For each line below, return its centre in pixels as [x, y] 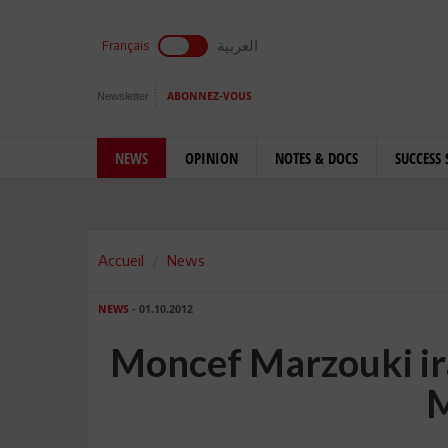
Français [125, 45]
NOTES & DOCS [316, 158]
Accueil [121, 260]
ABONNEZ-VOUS [209, 96]
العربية [237, 45]
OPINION [211, 158]
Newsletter [123, 96]
